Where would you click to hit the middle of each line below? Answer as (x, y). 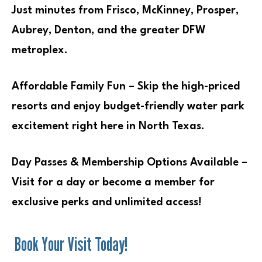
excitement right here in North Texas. (108, 126)
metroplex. (40, 50)
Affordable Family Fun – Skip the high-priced (126, 86)
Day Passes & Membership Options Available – (130, 162)
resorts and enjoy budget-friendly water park (128, 106)
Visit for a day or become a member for (113, 182)
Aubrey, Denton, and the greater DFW (109, 30)
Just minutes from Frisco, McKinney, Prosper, (125, 10)
